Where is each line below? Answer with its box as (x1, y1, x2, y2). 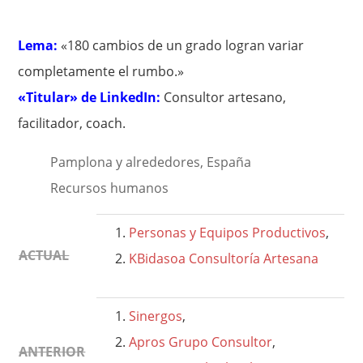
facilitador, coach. (18, 114, 126, 133)
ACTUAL (19, 246, 70, 265)
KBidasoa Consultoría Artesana (129, 250, 319, 268)
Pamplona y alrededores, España (50, 153, 252, 172)
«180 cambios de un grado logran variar (58, 36, 305, 55)
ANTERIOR (19, 343, 86, 361)
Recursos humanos (50, 179, 169, 198)
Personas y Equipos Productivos (129, 224, 327, 242)
